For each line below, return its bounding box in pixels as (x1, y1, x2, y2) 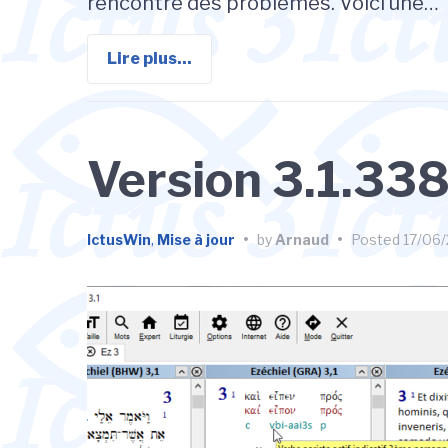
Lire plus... (107, 49, 192, 68)
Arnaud (275, 231, 329, 248)
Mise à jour (157, 231, 235, 248)
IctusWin (87, 231, 151, 248)
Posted (351, 231, 403, 248)
